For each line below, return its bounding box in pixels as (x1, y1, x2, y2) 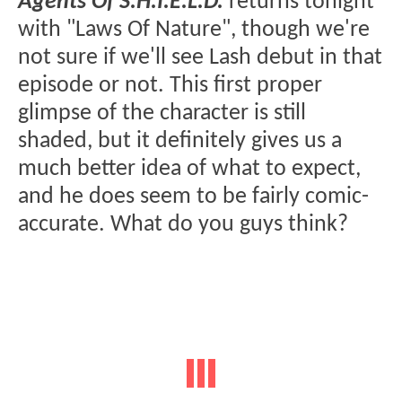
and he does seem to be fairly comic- (18, 185, 369, 208)
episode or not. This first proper (18, 74, 322, 97)
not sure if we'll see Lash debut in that (18, 46, 382, 69)
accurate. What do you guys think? (18, 213, 348, 236)
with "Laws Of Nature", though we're (18, 18, 370, 41)
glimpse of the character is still (18, 101, 306, 125)
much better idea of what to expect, (18, 157, 361, 180)
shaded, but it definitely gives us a (18, 129, 342, 153)
